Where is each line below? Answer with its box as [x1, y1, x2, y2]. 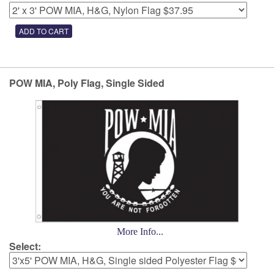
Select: [9, 239, 41, 253]
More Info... [117, 226, 163, 237]
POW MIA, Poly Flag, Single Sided [9, 76, 165, 90]
